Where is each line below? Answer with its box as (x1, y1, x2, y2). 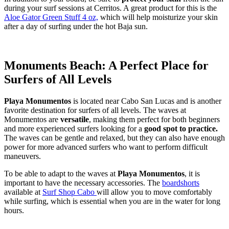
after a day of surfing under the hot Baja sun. (4, 22, 148, 31)
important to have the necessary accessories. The (4, 178, 162, 188)
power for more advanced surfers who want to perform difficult (4, 143, 208, 152)
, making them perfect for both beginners (89, 115, 220, 124)
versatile (60, 115, 89, 124)
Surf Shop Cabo (42, 188, 97, 197)
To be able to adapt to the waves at (4, 169, 118, 178)
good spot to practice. (144, 124, 218, 133)
